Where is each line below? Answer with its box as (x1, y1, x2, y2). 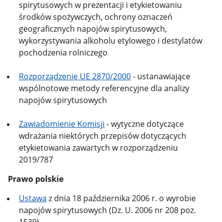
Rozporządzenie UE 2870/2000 (19, 71, 131, 82)
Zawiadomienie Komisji (19, 118, 105, 130)
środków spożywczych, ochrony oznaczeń (19, 11, 173, 23)
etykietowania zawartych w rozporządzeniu (19, 142, 178, 154)
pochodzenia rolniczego (19, 47, 108, 58)
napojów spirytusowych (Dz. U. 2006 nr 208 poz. (19, 204, 196, 216)
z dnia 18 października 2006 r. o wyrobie (47, 192, 196, 204)
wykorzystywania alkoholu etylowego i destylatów (19, 35, 203, 47)
